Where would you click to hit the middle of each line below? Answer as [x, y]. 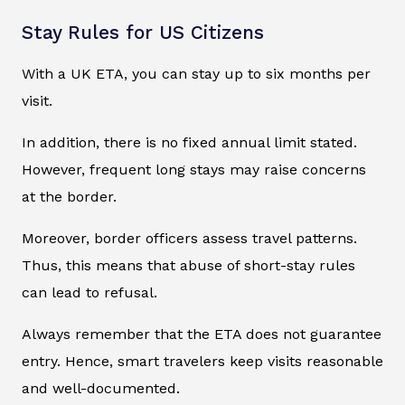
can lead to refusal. [89, 293]
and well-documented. [101, 389]
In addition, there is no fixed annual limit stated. [189, 143]
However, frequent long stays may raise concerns [194, 170]
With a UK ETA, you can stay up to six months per [196, 74]
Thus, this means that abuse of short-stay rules [188, 266]
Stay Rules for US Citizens [143, 33]
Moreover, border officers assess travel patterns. [189, 239]
